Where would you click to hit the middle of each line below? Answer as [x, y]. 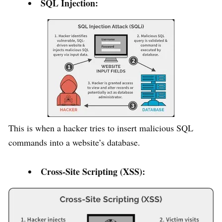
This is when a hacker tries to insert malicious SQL [101, 128]
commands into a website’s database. [74, 142]
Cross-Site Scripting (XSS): [93, 171]
